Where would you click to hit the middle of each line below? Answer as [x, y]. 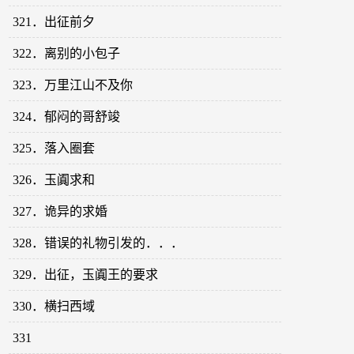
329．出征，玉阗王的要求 [86, 275]
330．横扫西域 [54, 307]
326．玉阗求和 [54, 180]
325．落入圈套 [54, 149]
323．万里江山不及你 [73, 85]
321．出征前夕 [54, 22]
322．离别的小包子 [67, 54]
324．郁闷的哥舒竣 [67, 117]
